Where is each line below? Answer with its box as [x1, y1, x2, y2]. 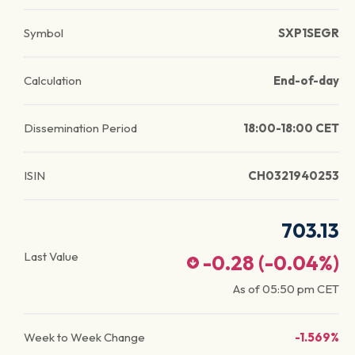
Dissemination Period [24, 120, 137, 136]
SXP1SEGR [278, 25, 339, 40]
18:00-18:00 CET [243, 120, 339, 136]
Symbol [24, 25, 63, 40]
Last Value [24, 249, 78, 264]
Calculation [24, 73, 82, 88]
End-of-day [273, 73, 339, 88]
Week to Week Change [24, 330, 145, 345]
